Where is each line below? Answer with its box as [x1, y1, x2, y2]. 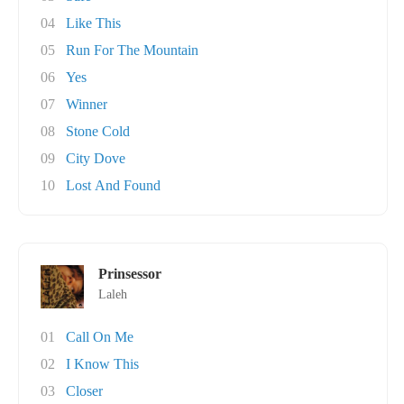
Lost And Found [66, 178, 161, 193]
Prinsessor [98, 266, 161, 281]
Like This [66, 15, 121, 31]
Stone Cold [66, 124, 130, 139]
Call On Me [66, 329, 133, 344]
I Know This [66, 356, 139, 372]
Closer [66, 383, 103, 399]
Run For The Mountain [66, 42, 198, 58]
